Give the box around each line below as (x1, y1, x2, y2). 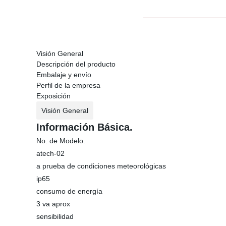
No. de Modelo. (36, 137, 85, 145)
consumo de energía (36, 187, 102, 195)
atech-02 (36, 149, 65, 157)
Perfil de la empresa (36, 81, 100, 89)
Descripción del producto (36, 60, 116, 68)
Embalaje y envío (36, 71, 91, 79)
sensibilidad (36, 212, 74, 220)
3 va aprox (36, 200, 70, 208)
